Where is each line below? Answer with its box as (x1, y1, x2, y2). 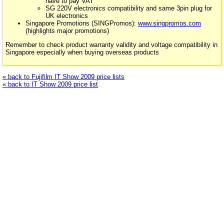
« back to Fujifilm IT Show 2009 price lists (2, 72, 124, 80)
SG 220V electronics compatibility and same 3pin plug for (45, 4, 212, 12)
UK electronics (45, 12, 88, 20)
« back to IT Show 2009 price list (2, 80, 98, 88)
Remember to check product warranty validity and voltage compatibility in (5, 40, 217, 48)
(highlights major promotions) (25, 27, 109, 35)
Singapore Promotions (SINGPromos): (25, 19, 138, 27)
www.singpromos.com (138, 19, 201, 27)
